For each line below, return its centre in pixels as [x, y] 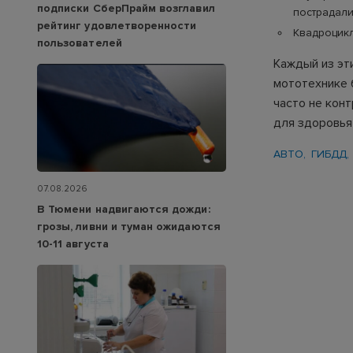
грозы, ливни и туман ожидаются [129, 227]
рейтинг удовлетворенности [117, 26]
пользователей [80, 43]
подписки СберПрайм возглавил [126, 9]
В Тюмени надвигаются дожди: [124, 210]
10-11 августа [73, 244]
